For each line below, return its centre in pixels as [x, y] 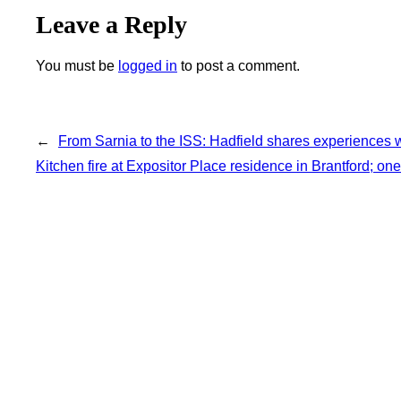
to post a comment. [239, 66]
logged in [148, 66]
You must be [77, 66]
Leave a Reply [111, 25]
